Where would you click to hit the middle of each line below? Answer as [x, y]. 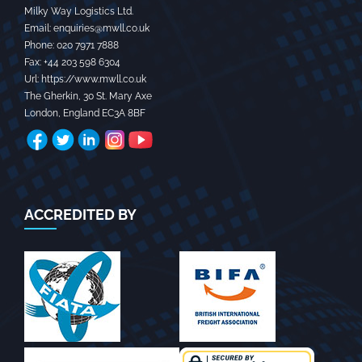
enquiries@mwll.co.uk [101, 28]
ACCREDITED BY [80, 215]
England [81, 113]
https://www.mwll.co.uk [94, 79]
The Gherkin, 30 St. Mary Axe [88, 96]
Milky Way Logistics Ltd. [79, 11]
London [41, 113]
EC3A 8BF [124, 113]
